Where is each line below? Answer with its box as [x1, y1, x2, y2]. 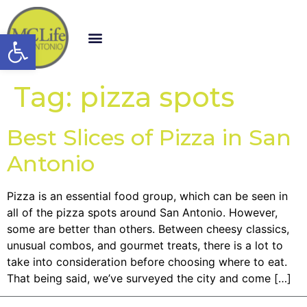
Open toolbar [6, 27, 155, 53]
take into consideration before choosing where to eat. [7, 254, 287, 269]
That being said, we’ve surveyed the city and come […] [7, 271, 291, 285]
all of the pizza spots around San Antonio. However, [7, 205, 278, 219]
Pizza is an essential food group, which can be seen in [7, 188, 288, 203]
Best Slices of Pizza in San [7, 123, 291, 151]
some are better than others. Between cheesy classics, [7, 221, 289, 236]
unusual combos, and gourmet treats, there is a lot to [7, 238, 283, 252]
